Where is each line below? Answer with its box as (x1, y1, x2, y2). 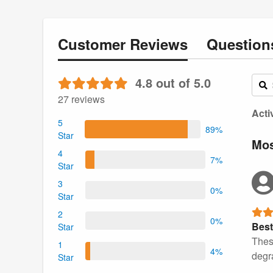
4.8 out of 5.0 (135, 74, 211, 92)
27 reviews (58, 92, 105, 107)
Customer (58, 33, 130, 54)
